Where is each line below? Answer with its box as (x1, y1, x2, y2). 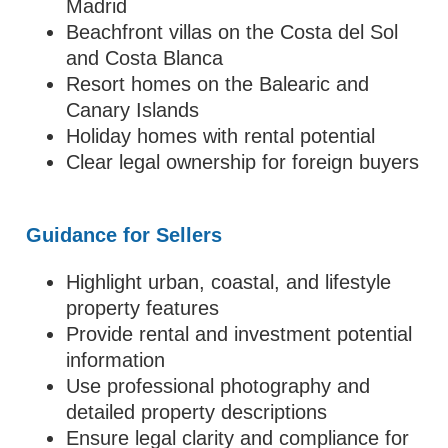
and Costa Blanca (66, 47, 224, 69)
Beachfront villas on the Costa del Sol (66, 21, 399, 43)
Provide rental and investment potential (66, 323, 413, 345)
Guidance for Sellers (26, 224, 223, 246)
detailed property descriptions (66, 401, 328, 423)
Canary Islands (66, 99, 200, 121)
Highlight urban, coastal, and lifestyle (66, 271, 392, 293)
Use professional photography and (66, 375, 371, 397)
